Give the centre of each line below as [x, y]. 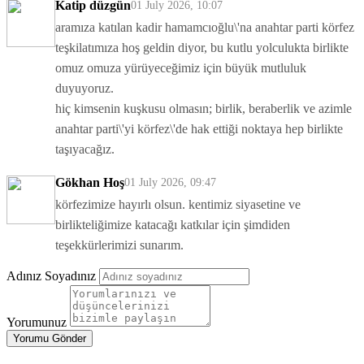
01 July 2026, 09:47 [170, 183]
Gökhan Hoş [90, 183]
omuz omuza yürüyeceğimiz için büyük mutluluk [181, 68]
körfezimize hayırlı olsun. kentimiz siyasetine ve [178, 205]
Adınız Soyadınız [51, 276]
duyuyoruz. [84, 89]
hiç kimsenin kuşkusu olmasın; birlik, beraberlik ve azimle [204, 109]
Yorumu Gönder [50, 339]
